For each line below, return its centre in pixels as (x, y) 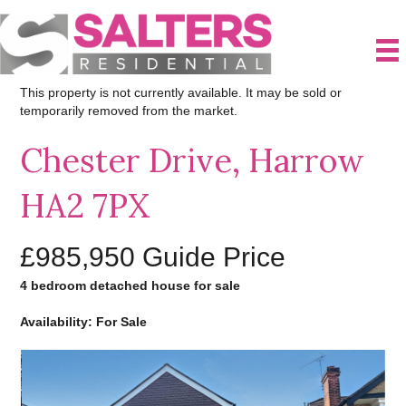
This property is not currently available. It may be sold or (181, 92)
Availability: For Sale (84, 321)
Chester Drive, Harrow (193, 160)
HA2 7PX (85, 205)
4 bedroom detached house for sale (130, 285)
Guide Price (214, 256)
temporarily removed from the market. (129, 110)
